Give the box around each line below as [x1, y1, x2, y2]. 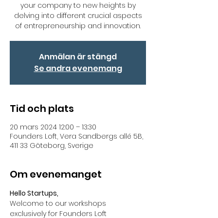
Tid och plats [10, 102, 74, 115]
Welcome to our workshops [10, 199, 108, 208]
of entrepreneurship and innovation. [15, 21, 141, 31]
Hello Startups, [10, 188, 58, 198]
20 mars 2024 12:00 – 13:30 [10, 122, 96, 132]
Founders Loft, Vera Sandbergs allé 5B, [10, 131, 143, 141]
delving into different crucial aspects [14, 11, 142, 20]
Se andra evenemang [34, 63, 122, 74]
